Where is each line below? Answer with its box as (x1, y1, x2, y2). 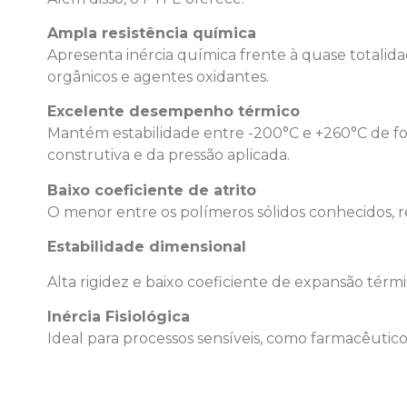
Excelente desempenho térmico (47, 103, 300, 121)
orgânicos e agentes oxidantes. (47, 68, 269, 86)
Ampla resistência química (47, 25, 256, 43)
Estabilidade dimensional (47, 238, 246, 256)
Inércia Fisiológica (47, 307, 190, 325)
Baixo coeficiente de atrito (47, 181, 256, 199)
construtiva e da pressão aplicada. (47, 146, 290, 164)
